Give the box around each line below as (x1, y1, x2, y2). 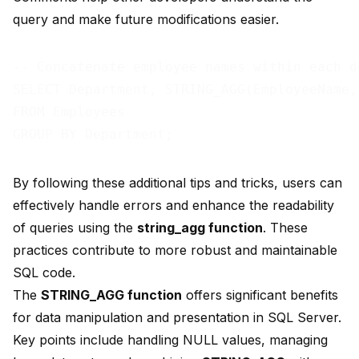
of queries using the (13, 220, 137, 236)
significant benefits (226, 287, 338, 304)
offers (182, 287, 226, 304)
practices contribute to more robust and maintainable (13, 242, 337, 259)
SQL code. (13, 264, 75, 281)
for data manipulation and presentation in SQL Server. (13, 309, 341, 326)
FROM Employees (13, 104, 125, 120)
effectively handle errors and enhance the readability (13, 197, 334, 214)
